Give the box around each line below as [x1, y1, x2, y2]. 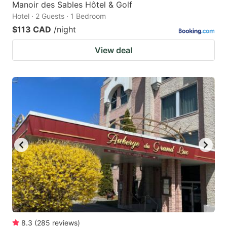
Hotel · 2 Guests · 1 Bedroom [12, 12, 106, 21]
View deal [95, 45, 132, 56]
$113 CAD [12, 24, 51, 35]
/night [54, 24, 76, 35]
